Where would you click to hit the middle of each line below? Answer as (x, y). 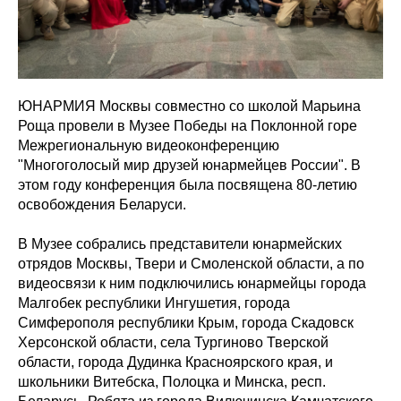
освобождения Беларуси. (102, 205)
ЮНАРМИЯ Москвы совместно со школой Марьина (189, 106)
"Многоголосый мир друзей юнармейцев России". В (189, 165)
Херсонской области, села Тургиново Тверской (173, 342)
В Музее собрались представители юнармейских (180, 244)
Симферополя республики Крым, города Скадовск (186, 323)
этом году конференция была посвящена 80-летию (188, 185)
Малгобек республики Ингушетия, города (154, 303)
